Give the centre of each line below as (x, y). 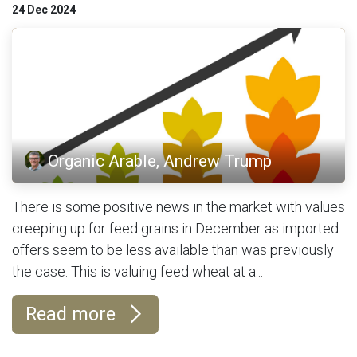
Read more (73, 314)
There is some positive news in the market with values (178, 207)
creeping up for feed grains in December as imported (175, 229)
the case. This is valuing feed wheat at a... (137, 272)
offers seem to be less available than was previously (173, 250)
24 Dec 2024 (44, 10)
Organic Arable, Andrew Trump (160, 161)
